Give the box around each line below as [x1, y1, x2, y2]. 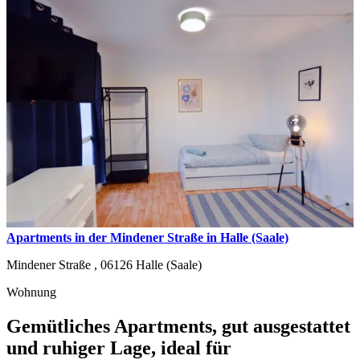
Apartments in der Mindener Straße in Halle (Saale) [6, 230, 288, 244]
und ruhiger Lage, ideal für [6, 337, 231, 358]
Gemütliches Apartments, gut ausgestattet [6, 315, 350, 337]
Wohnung [6, 284, 56, 299]
